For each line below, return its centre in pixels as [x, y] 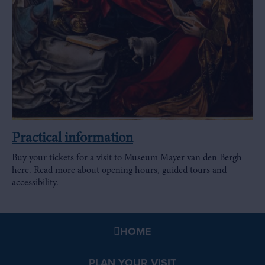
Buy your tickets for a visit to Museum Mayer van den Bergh [127, 158]
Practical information [72, 139]
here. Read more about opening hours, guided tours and [119, 170]
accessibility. [35, 183]
